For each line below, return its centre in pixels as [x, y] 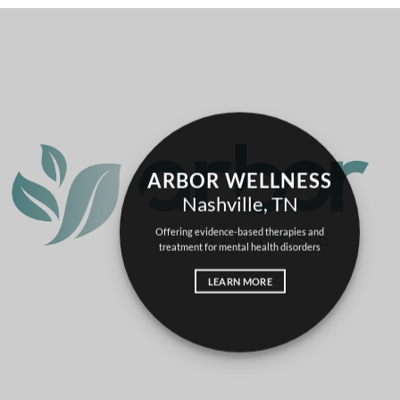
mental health [249, 246]
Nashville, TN [240, 204]
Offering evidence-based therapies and [240, 231]
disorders [300, 246]
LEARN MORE [240, 280]
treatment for [189, 246]
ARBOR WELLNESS [240, 180]
